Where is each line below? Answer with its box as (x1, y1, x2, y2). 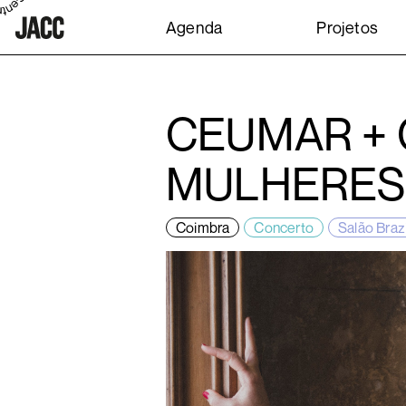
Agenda (166, 17, 223, 37)
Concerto (254, 218, 314, 237)
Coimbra (176, 218, 230, 237)
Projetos (316, 17, 378, 37)
